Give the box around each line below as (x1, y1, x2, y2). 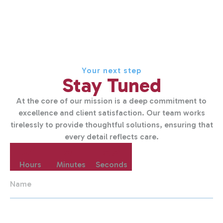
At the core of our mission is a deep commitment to (16, 96, 207, 106)
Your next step (82, 66, 141, 75)
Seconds (95, 160, 127, 169)
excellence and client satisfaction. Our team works (18, 108, 205, 117)
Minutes (56, 160, 86, 169)
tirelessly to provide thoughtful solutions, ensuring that (10, 120, 213, 129)
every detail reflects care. (64, 132, 159, 141)
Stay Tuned (62, 73, 161, 97)
